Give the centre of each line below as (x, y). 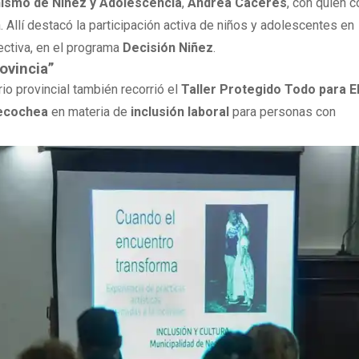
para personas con (283, 111)
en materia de (90, 111)
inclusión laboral (180, 111)
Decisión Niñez (168, 47)
